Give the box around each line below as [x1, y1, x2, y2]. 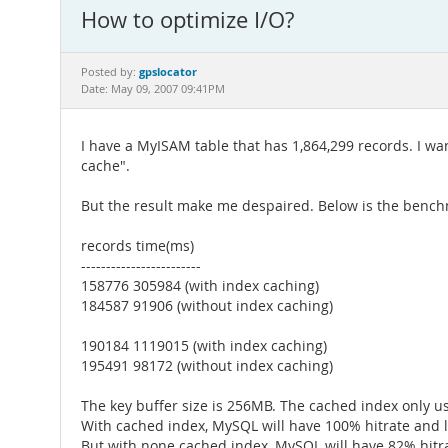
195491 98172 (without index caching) [81, 357, 333, 375]
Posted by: [81, 65, 139, 79]
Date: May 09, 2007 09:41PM [81, 82, 225, 96]
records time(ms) [81, 237, 194, 255]
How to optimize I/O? [81, 5, 294, 34]
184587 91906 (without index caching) [81, 297, 333, 315]
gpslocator [139, 64, 197, 79]
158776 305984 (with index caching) [81, 277, 319, 295]
